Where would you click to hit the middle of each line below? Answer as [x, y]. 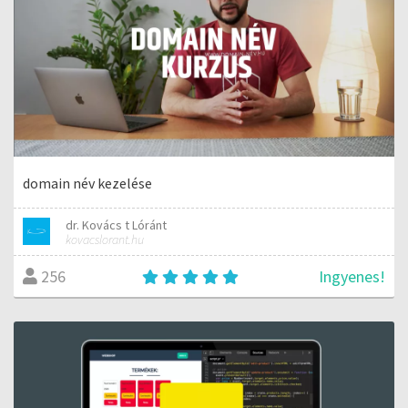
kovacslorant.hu [105, 239]
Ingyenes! [352, 276]
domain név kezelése [87, 183]
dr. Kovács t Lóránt [117, 224]
